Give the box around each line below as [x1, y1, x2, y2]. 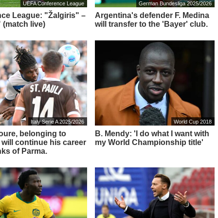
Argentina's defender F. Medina [94, 11, 209, 19]
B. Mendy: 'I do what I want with [94, 129, 209, 138]
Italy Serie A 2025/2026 [31, 118, 84, 125]
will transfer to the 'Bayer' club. [94, 19, 208, 28]
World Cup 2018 [174, 118, 212, 125]
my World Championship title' [94, 138, 203, 146]
